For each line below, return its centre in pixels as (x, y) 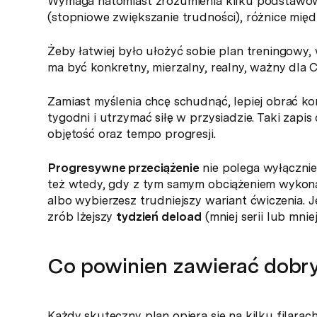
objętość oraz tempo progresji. (132, 133)
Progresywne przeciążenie (123, 167)
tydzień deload (159, 216)
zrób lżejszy (82, 216)
